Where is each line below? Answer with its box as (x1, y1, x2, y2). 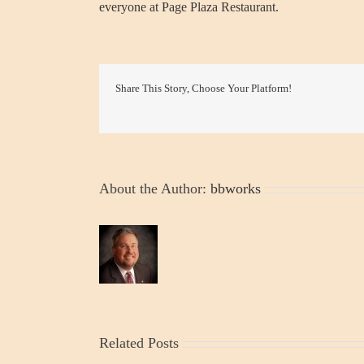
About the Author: (99, 180, 210, 197)
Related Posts (99, 335, 179, 352)
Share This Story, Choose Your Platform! (115, 82, 292, 95)
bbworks (210, 180, 261, 197)
